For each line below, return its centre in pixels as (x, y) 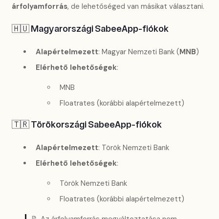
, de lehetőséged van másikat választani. (136, 7)
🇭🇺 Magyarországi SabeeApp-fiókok (90, 29)
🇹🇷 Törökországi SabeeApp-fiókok (87, 125)
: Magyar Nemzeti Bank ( (139, 52)
